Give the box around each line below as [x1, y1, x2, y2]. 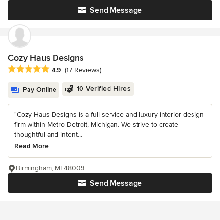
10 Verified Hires [76, 84, 131, 93]
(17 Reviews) [65, 66, 101, 75]
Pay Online [23, 85, 56, 94]
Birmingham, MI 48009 [16, 164, 84, 173]
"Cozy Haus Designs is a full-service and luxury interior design [14, 110, 204, 119]
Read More [14, 142, 49, 151]
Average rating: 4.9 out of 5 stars [7, 64, 119, 75]
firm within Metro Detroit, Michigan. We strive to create [14, 120, 178, 129]
